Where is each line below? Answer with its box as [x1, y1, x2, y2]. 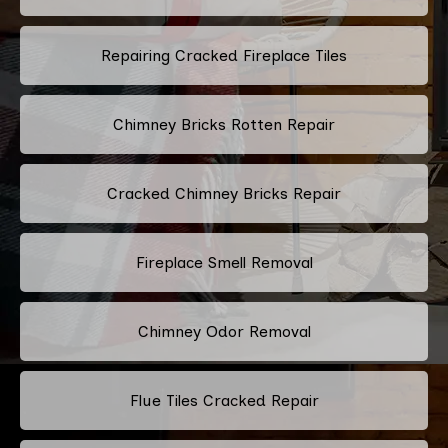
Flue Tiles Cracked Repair [129, 390, 319, 410]
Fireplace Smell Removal [135, 252, 313, 272]
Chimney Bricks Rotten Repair [113, 114, 335, 134]
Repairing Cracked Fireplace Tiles [101, 45, 347, 65]
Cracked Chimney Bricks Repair [107, 183, 341, 203]
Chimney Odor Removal [137, 321, 311, 341]
